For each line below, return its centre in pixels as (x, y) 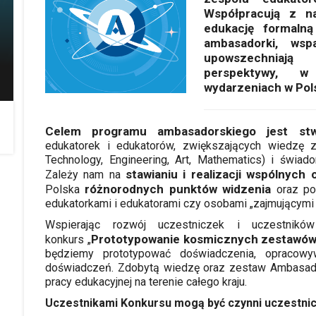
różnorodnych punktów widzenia (178, 189)
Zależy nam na (86, 174)
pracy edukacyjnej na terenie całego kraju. (146, 281)
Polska (65, 189)
